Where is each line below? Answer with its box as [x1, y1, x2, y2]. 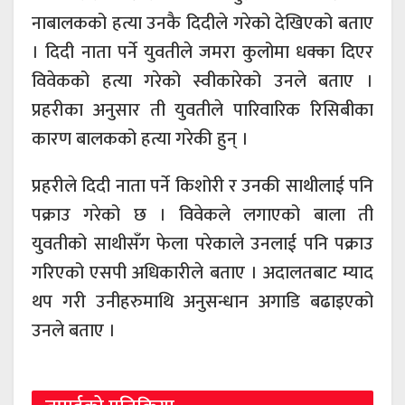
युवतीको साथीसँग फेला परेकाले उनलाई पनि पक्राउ [32, 229, 373, 260]
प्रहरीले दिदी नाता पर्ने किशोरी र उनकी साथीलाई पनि [32, 171, 373, 202]
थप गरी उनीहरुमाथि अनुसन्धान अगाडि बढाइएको [32, 287, 373, 318]
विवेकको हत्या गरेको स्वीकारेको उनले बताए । [32, 66, 373, 98]
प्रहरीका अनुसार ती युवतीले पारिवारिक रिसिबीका [32, 95, 373, 127]
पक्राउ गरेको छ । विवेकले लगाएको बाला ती [32, 200, 373, 231]
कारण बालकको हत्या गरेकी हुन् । [32, 124, 249, 155]
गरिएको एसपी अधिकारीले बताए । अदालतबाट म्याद [32, 258, 373, 289]
